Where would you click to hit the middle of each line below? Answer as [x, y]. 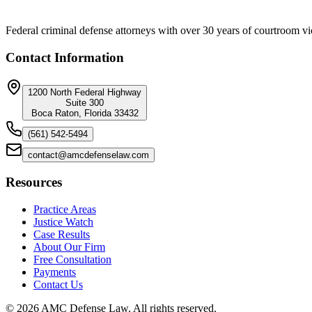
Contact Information [65, 57]
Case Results [62, 235]
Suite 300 [85, 102]
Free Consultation [72, 260]
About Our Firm [69, 247]
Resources [34, 182]
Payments [55, 272]
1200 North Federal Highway [85, 92]
